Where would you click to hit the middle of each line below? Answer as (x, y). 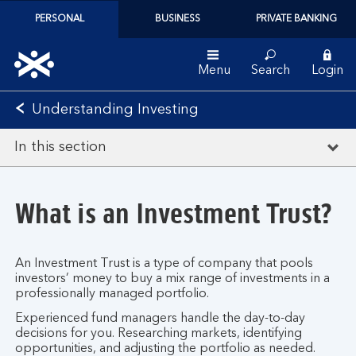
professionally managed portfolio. (112, 294)
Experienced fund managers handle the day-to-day (160, 319)
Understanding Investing (115, 110)
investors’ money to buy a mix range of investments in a (172, 279)
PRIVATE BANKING (297, 19)
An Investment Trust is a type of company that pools (164, 264)
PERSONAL (59, 19)
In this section (60, 147)
